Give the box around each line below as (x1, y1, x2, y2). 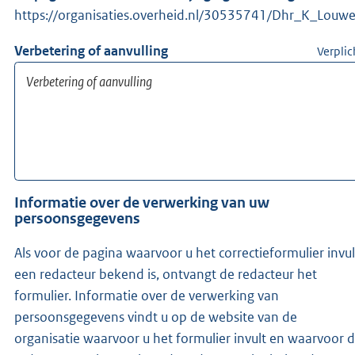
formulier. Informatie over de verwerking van (14, 287, 279, 305)
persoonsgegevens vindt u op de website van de (14, 308, 297, 326)
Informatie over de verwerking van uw (14, 193, 269, 212)
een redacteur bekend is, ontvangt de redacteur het (14, 265, 317, 284)
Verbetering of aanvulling (14, 41, 168, 59)
